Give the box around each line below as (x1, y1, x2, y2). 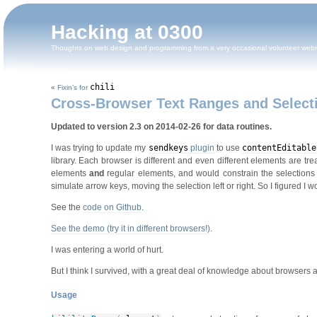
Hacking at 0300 (51, 21, 204, 43)
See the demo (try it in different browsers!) (50, 224, 210, 234)
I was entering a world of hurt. (50, 245, 163, 255)
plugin (188, 143, 214, 153)
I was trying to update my (50, 143, 149, 153)
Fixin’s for (57, 83, 90, 91)
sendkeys (148, 143, 188, 153)
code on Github (82, 202, 142, 212)
